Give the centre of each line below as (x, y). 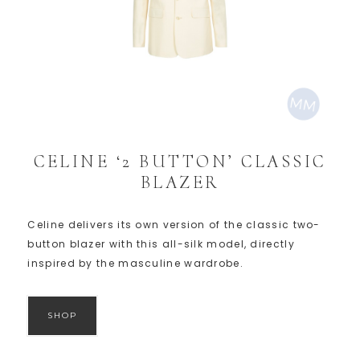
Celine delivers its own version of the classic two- (174, 224)
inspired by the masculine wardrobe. (135, 263)
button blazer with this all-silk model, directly (161, 243)
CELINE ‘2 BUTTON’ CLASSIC (180, 161)
